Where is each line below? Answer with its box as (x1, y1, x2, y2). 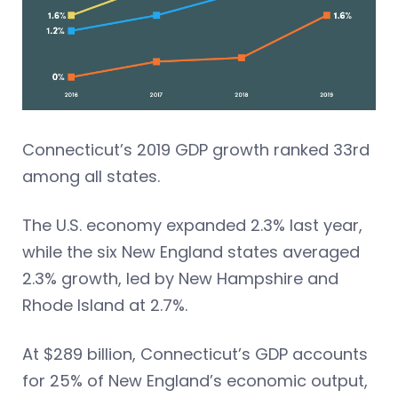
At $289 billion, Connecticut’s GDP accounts (22, 342, 368, 365)
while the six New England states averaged (22, 240, 360, 263)
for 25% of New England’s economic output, (22, 369, 368, 392)
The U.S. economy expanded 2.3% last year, (22, 213, 362, 236)
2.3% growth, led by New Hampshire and (22, 267, 338, 290)
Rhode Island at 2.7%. (22, 293, 187, 316)
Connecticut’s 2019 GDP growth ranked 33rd (22, 138, 370, 161)
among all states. (22, 164, 160, 187)
